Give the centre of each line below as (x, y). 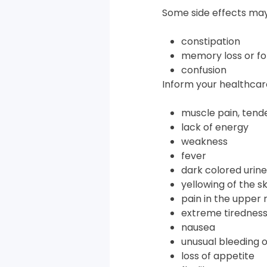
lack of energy (215, 127)
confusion (204, 70)
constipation (211, 41)
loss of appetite (218, 256)
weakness (204, 141)
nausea (198, 227)
